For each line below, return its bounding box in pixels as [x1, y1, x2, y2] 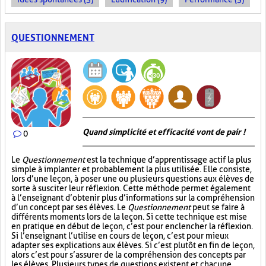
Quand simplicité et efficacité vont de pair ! [83, 127, 245, 137]
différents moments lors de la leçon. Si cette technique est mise [11, 212, 247, 221]
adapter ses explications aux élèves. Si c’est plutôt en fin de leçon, [11, 240, 255, 250]
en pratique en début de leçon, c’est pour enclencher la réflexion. [11, 221, 253, 231]
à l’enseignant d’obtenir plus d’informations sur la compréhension [11, 193, 255, 202]
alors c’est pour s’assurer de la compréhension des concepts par [11, 250, 246, 259]
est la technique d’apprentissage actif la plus [85, 155, 251, 164]
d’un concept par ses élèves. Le [11, 202, 128, 212]
